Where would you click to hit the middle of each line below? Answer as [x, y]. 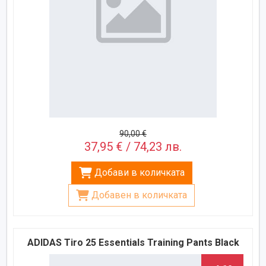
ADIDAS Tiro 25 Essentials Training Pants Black [133, 242]
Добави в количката [139, 172]
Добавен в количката [139, 195]
